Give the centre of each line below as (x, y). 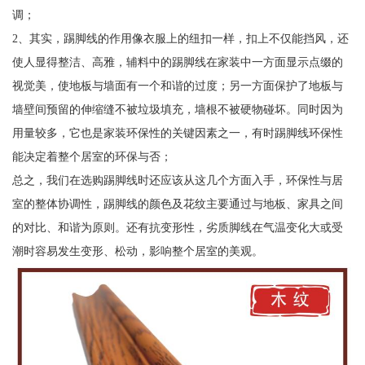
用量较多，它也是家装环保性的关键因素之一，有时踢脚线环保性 (177, 132)
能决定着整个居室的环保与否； (92, 156)
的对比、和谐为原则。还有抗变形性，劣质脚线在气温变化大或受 (177, 227)
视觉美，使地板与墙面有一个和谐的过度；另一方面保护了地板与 (177, 85)
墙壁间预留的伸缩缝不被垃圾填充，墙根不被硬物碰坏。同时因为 (177, 109)
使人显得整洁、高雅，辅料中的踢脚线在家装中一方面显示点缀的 (177, 62)
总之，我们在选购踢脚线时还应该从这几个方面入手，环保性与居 (177, 180)
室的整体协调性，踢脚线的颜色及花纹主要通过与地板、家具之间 (177, 203)
